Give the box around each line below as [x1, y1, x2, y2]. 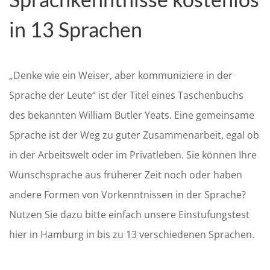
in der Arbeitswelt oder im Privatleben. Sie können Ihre [9, 148, 257, 162]
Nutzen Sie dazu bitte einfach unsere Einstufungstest [9, 208, 250, 221]
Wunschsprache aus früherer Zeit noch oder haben [9, 168, 242, 181]
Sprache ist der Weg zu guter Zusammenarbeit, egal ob [9, 128, 259, 142]
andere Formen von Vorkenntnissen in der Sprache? [9, 188, 246, 201]
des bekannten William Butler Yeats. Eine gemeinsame [9, 108, 254, 122]
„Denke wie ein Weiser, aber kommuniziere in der [9, 69, 233, 82]
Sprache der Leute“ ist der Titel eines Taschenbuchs [9, 89, 243, 102]
